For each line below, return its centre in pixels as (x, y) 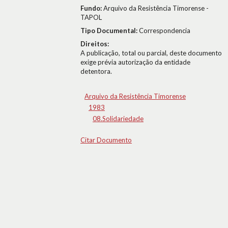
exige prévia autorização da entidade (135, 62)
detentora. (96, 71)
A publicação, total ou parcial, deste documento (151, 53)
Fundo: (92, 8)
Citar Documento (106, 140)
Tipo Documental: (110, 31)
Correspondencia (165, 31)
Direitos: (95, 44)
